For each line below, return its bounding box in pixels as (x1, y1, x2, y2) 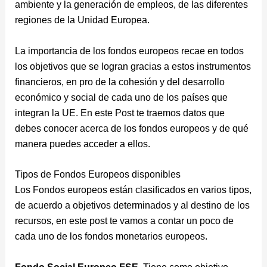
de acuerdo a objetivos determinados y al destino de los (14, 200, 250, 211)
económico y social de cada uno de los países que (14, 92, 228, 103)
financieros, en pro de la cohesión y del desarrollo (14, 76, 225, 87)
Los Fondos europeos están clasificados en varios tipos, (14, 185, 252, 195)
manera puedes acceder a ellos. (14, 138, 150, 149)
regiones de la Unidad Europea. (14, 15, 152, 25)
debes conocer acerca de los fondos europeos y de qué (14, 123, 249, 133)
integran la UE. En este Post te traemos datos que (14, 107, 225, 118)
